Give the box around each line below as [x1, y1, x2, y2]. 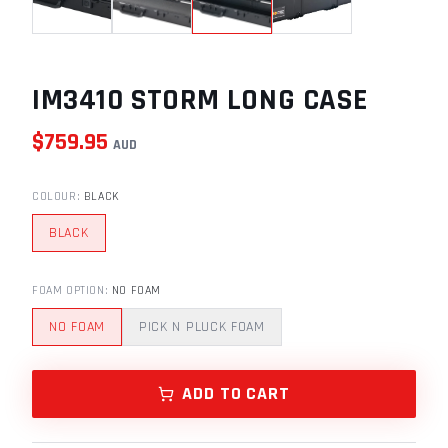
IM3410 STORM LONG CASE [32, 80, 368, 119]
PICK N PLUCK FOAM [138, 317, 265, 336]
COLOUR [32, 188, 77, 204]
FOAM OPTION [32, 282, 105, 298]
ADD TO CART [182, 381, 290, 405]
